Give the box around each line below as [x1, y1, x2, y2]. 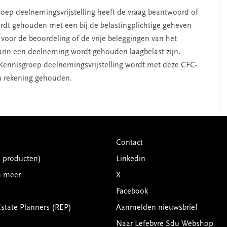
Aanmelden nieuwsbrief [116, 204, 198, 212]
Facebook [116, 187, 148, 196]
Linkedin [116, 155, 145, 164]
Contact [116, 139, 143, 147]
